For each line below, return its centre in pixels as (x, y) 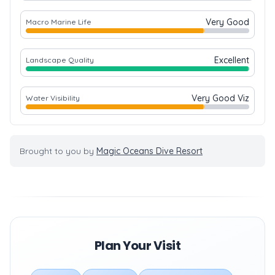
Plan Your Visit (137, 246)
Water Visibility (53, 98)
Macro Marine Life (59, 22)
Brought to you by (58, 151)
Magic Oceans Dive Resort (149, 151)
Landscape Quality (60, 60)
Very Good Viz (220, 98)
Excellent (232, 60)
